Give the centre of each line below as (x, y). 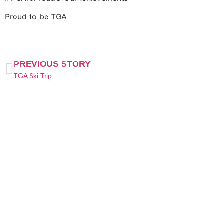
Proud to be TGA (36, 16)
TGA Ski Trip (33, 76)
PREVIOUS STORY (52, 64)
